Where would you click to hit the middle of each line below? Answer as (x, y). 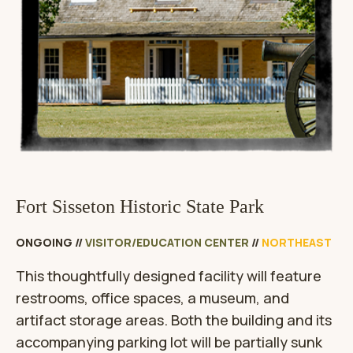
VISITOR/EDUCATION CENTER (167, 243)
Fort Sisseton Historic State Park (140, 207)
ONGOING (44, 243)
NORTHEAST (297, 243)
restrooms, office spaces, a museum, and (152, 298)
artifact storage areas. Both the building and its (174, 320)
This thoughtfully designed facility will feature (169, 276)
